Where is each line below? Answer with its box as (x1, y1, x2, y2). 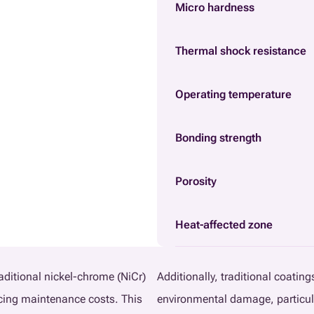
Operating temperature (175, 87, 292, 101)
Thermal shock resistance (175, 43, 306, 57)
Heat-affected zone (175, 217, 273, 231)
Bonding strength (175, 130, 261, 144)
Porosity (175, 174, 217, 188)
